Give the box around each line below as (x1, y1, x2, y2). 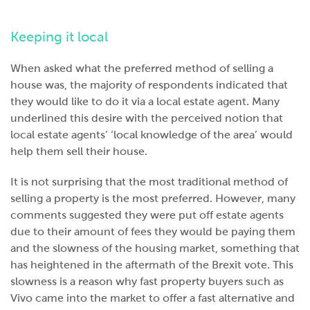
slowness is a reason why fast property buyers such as (10, 275, 284, 287)
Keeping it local (10, 29, 108, 44)
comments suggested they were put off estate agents (10, 209, 284, 221)
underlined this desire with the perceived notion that (10, 112, 283, 124)
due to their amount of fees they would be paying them (10, 226, 295, 237)
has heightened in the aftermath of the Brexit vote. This (10, 259, 293, 271)
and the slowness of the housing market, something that (10, 242, 300, 254)
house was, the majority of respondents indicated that (10, 79, 288, 91)
